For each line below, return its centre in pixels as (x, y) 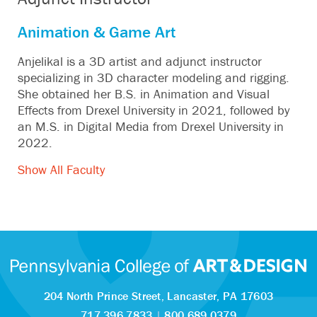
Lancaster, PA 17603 (220, 295)
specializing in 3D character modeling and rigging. (154, 77)
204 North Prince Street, (105, 295)
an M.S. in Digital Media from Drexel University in (151, 126)
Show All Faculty (61, 169)
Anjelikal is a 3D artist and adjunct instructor (140, 61)
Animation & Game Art (97, 32)
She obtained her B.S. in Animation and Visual (144, 94)
